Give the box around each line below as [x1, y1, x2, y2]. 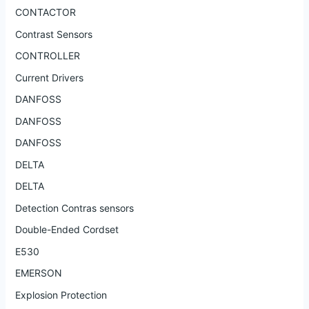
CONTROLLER [14, 50, 80, 62]
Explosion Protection [14, 288, 107, 301]
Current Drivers [14, 71, 83, 83]
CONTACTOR [14, 6, 76, 19]
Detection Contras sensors [14, 201, 134, 214]
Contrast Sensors [14, 28, 92, 40]
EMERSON [14, 267, 62, 279]
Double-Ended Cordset [14, 223, 119, 236]
